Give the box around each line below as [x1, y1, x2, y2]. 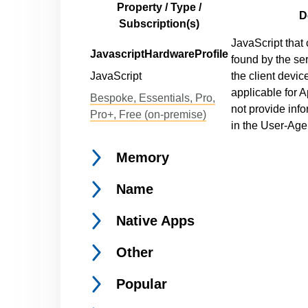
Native [116, 213, 161, 228]
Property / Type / [117, 1, 201, 13]
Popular [116, 276, 167, 291]
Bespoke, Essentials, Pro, [90, 92, 215, 104]
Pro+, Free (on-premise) [90, 109, 206, 120]
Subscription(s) [119, 18, 199, 30]
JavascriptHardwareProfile [90, 48, 228, 60]
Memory [116, 150, 169, 165]
